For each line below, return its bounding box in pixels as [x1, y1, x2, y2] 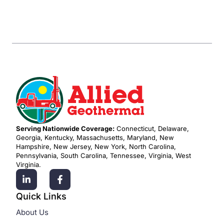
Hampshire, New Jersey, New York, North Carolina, [16, 142, 176, 151]
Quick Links [16, 191, 66, 202]
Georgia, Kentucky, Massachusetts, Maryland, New [16, 133, 174, 142]
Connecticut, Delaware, [114, 124, 189, 133]
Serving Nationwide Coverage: [16, 124, 114, 133]
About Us [16, 207, 48, 217]
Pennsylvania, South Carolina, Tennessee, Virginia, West [16, 151, 191, 160]
